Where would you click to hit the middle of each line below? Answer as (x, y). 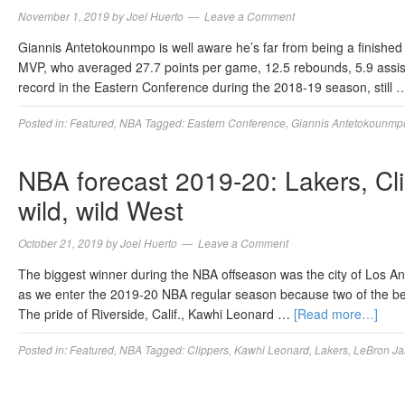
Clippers (208, 349)
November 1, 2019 (64, 16)
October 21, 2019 (61, 243)
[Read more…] (336, 314)
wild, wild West (101, 210)
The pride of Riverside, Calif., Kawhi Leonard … (156, 314)
